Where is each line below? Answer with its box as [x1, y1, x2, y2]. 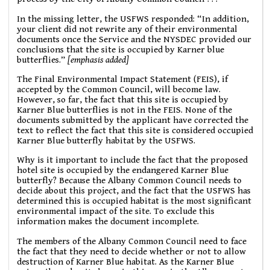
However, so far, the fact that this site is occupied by [17, 95, 229, 105]
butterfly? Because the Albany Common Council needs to [17, 175, 242, 186]
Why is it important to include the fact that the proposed [17, 155, 248, 166]
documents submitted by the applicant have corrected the [17, 115, 249, 126]
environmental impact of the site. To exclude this [17, 206, 215, 217]
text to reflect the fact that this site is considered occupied [17, 125, 254, 136]
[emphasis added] [67, 54, 130, 65]
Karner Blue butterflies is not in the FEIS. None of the [17, 105, 233, 116]
